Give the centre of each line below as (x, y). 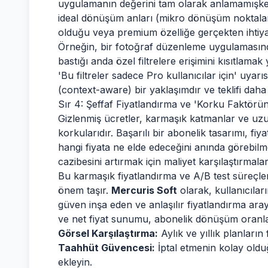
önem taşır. (85, 190)
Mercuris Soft (144, 190)
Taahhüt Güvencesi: (106, 248)
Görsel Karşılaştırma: (108, 233)
